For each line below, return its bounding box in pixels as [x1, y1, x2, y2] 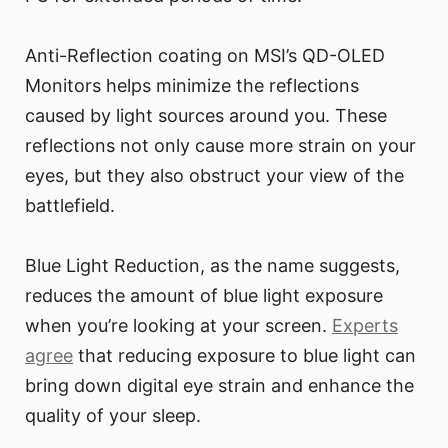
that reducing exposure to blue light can [73, 345, 416, 367]
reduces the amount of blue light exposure [25, 285, 383, 307]
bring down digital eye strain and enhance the [25, 375, 414, 397]
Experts [332, 315, 398, 337]
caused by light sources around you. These [25, 105, 387, 127]
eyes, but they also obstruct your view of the [25, 165, 404, 187]
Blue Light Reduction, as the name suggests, [25, 255, 400, 277]
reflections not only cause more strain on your [25, 135, 416, 157]
